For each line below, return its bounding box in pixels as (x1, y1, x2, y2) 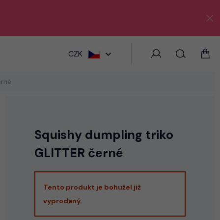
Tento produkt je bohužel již (43, 182, 141, 192)
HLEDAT (112, 48, 139, 56)
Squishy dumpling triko (34, 127, 173, 143)
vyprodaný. (43, 196, 82, 205)
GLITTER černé (34, 145, 123, 161)
